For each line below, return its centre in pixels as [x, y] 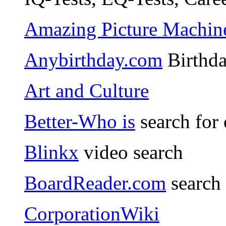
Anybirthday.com [93, 60]
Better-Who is [80, 122]
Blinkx [51, 152]
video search [131, 152]
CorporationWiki [92, 214]
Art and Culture [87, 91]
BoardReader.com [95, 183]
